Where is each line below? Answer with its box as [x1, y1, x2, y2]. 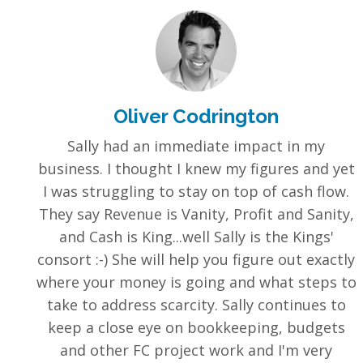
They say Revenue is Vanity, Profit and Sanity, [38, 204, 354, 224]
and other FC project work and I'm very [60, 340, 332, 361]
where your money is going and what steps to [36, 272, 357, 293]
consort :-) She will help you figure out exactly [37, 250, 355, 270]
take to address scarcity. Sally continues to [46, 295, 346, 315]
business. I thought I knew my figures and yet [37, 159, 355, 179]
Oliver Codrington [113, 105, 279, 129]
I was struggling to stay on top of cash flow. [43, 181, 349, 202]
